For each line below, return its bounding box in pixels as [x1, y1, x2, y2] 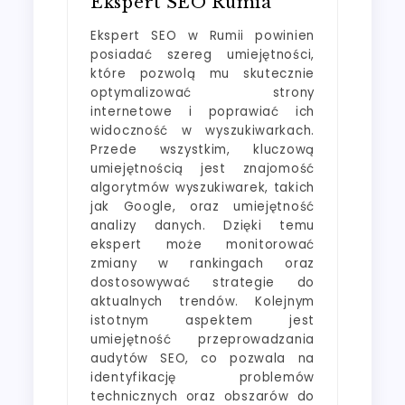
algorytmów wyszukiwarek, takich [90, 178, 315, 196]
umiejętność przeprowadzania [90, 330, 315, 348]
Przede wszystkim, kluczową [90, 140, 315, 158]
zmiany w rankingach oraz [90, 254, 315, 272]
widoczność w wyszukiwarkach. [90, 121, 315, 139]
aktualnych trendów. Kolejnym [90, 292, 315, 310]
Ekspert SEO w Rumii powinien [90, 26, 315, 44]
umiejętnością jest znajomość [90, 159, 315, 177]
